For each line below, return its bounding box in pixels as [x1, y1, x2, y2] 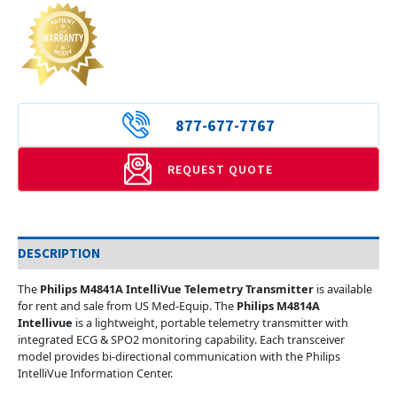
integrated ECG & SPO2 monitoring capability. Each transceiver [18, 331, 345, 348]
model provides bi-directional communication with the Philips [18, 348, 340, 365]
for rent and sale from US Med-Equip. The [18, 298, 234, 315]
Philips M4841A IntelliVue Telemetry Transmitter [40, 281, 316, 298]
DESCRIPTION [18, 244, 100, 261]
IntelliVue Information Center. [18, 365, 173, 382]
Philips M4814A [234, 298, 320, 315]
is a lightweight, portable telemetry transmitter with [73, 315, 348, 331]
